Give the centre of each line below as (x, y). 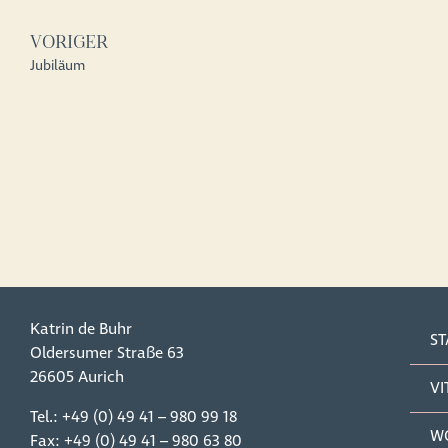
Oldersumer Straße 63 (107, 353)
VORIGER (69, 42)
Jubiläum (57, 66)
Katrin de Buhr (81, 329)
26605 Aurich (77, 377)
